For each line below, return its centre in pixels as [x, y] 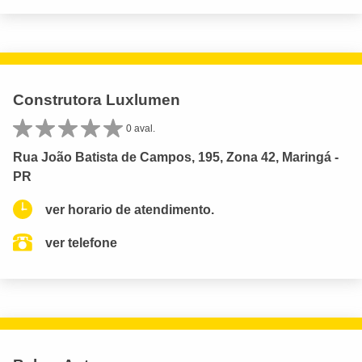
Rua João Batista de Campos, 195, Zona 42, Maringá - [176, 157]
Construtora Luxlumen [97, 99]
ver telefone [81, 242]
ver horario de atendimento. [130, 209]
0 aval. [141, 128]
